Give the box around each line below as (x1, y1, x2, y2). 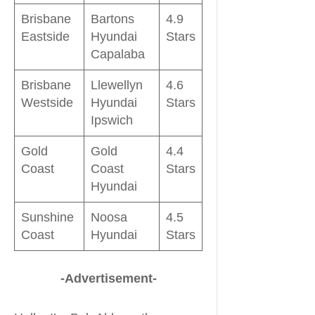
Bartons (91, 11, 134, 26)
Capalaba (91, 46, 145, 61)
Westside (21, 95, 73, 110)
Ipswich (91, 112, 133, 127)
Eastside (21, 29, 70, 44)
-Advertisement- (60, 271, 157, 285)
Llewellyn (91, 77, 143, 92)
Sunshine (21, 210, 74, 224)
